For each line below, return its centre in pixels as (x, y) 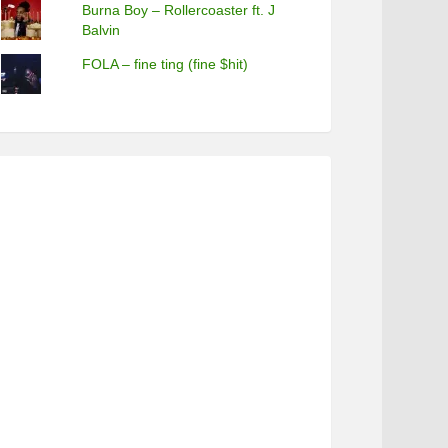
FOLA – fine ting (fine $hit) (165, 64)
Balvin (101, 30)
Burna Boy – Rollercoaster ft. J (179, 10)
